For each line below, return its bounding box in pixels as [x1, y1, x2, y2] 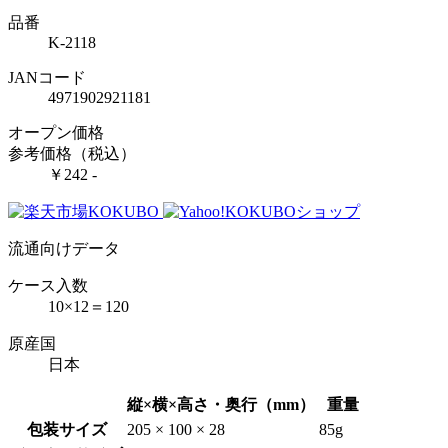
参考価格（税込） [8, 144, 136, 162]
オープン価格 [8, 123, 104, 141]
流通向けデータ [8, 239, 120, 257]
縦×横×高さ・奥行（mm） [127, 395, 315, 413]
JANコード [8, 68, 86, 86]
